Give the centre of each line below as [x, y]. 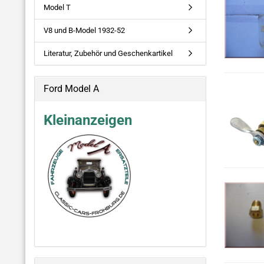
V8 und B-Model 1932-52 [84, 30]
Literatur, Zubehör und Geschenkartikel [108, 53]
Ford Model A [71, 89]
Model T [57, 7]
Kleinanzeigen [88, 120]
